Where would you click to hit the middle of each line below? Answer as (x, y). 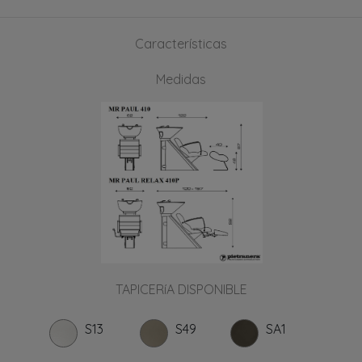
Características (181, 43)
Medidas (181, 79)
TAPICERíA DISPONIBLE (181, 289)
